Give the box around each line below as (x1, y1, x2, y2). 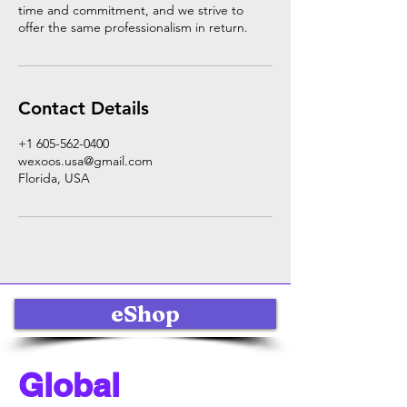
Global (18, 364, 120, 404)
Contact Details (18, 96, 149, 119)
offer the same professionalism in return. (18, 18, 248, 35)
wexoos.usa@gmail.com (18, 152, 153, 169)
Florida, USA (18, 169, 90, 186)
